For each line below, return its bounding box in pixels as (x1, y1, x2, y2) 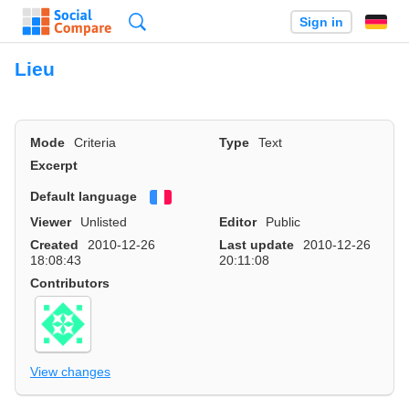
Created (30, 236, 79, 252)
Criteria (74, 135, 117, 151)
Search (146, 14, 190, 29)
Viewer (30, 214, 71, 229)
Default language (30, 188, 137, 204)
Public (266, 214, 301, 229)
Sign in (299, 15, 343, 29)
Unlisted (80, 214, 128, 229)
